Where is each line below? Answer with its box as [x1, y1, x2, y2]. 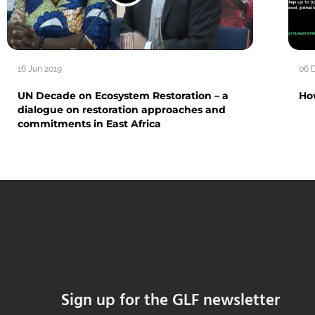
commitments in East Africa [18, 117, 161, 130]
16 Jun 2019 [18, 63, 62, 74]
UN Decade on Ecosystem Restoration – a [18, 89, 229, 102]
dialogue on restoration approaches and [18, 103, 226, 116]
